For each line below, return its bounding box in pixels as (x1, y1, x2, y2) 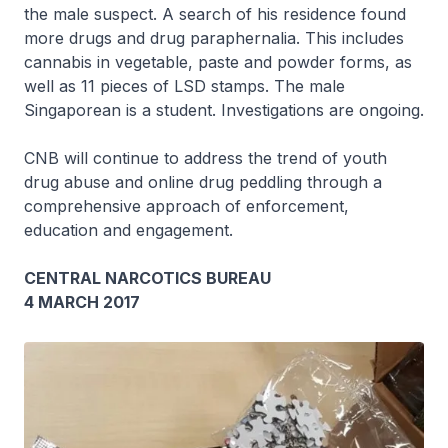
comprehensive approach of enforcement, (24, 196, 349, 216)
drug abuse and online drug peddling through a (24, 172, 382, 192)
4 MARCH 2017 (24, 292, 140, 312)
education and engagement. (24, 220, 233, 240)
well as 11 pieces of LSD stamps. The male (24, 76, 345, 96)
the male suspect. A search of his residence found (24, 4, 406, 24)
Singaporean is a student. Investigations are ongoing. (24, 100, 424, 120)
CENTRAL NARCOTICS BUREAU (24, 268, 271, 288)
